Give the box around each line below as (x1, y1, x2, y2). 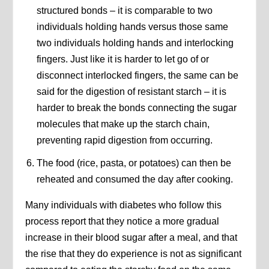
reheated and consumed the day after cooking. (36, 174, 233, 185)
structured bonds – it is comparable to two (36, 5, 213, 16)
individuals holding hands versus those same (36, 22, 228, 32)
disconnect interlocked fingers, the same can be (36, 70, 238, 81)
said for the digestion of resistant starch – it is (36, 86, 226, 97)
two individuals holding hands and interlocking (36, 38, 234, 49)
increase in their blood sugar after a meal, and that (25, 232, 238, 243)
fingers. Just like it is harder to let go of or (36, 54, 209, 65)
